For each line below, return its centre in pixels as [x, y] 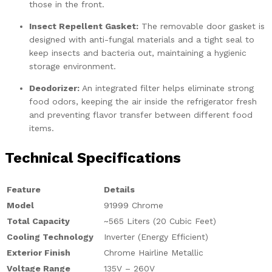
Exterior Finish [39, 252]
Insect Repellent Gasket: [84, 26]
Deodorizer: [54, 88]
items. [42, 128]
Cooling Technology [50, 236]
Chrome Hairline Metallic [154, 252]
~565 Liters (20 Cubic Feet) [160, 221]
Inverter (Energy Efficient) [156, 236]
